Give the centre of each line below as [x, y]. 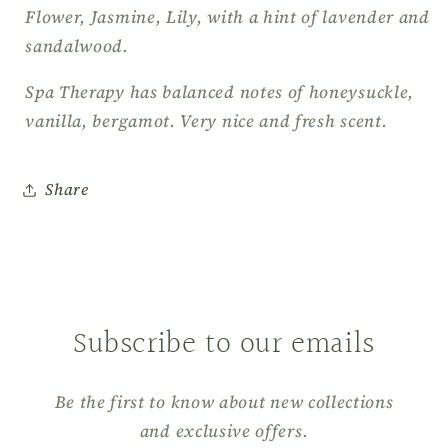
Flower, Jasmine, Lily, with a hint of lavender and [227, 16]
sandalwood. [77, 45]
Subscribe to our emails [224, 344]
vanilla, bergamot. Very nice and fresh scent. [206, 120]
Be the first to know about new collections [224, 401]
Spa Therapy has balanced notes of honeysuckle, [219, 91]
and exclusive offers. [224, 430]
